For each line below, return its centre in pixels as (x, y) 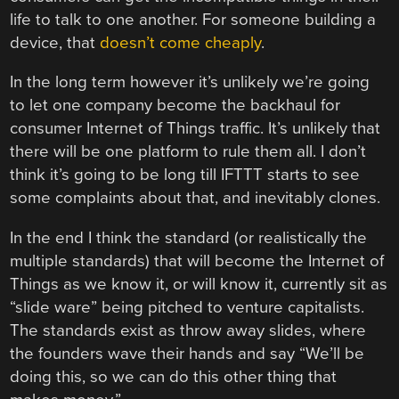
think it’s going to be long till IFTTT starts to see (185, 175)
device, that (55, 42)
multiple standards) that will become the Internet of (197, 261)
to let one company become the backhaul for (175, 106)
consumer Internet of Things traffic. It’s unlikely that (195, 129)
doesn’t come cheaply (181, 42)
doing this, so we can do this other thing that (174, 376)
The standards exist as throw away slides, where (188, 330)
